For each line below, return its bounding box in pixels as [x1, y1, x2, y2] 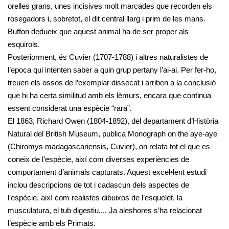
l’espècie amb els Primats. [8, 218, 96, 227]
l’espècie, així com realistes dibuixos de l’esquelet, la [8, 193, 182, 202]
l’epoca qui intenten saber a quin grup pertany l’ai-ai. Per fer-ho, [8, 65, 216, 74]
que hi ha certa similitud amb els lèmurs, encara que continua [8, 90, 211, 100]
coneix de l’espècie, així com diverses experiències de [8, 154, 189, 164]
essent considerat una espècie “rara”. [8, 103, 132, 112]
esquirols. [8, 39, 40, 49]
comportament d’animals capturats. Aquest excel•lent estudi [8, 167, 207, 176]
